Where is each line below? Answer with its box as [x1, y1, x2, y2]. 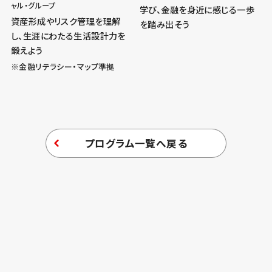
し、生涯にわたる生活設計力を [10, 29, 126, 42]
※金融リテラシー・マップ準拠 [10, 61, 115, 73]
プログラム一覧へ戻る [84, 135, 188, 151]
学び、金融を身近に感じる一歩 [139, 3, 254, 16]
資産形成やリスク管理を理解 [10, 15, 121, 28]
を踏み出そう [139, 18, 190, 31]
